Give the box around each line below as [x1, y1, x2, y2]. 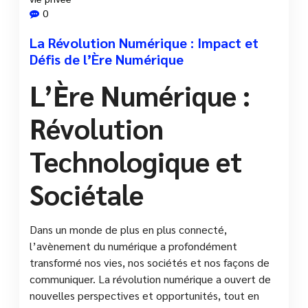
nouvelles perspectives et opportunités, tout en [30, 287, 259, 302]
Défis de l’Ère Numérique [30, 49, 184, 68]
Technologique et [30, 142, 242, 179]
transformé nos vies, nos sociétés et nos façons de [30, 254, 269, 269]
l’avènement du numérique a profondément [30, 238, 237, 253]
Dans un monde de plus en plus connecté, [30, 221, 227, 236]
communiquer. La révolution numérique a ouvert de [30, 271, 271, 286]
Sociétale [30, 175, 144, 212]
